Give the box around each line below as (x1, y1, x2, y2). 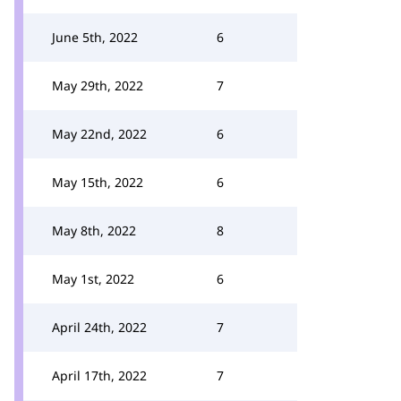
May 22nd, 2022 (52, 125, 147, 142)
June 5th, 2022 (52, 29, 138, 46)
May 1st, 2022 (52, 270, 134, 287)
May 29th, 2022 (52, 77, 143, 94)
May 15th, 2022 (52, 174, 143, 191)
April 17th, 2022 (52, 367, 147, 384)
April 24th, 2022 (52, 319, 147, 336)
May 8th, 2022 (52, 222, 136, 239)
